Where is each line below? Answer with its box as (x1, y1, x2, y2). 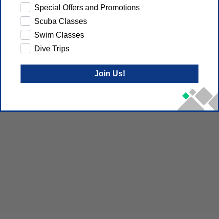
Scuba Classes (34, 17, 87, 25)
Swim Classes (34, 30, 84, 39)
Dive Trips (34, 44, 69, 53)
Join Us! (94, 69, 125, 78)
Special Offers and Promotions (34, 3, 140, 12)
